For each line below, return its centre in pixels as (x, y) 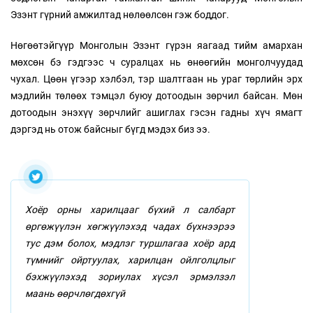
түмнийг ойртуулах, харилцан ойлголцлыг (130, 260)
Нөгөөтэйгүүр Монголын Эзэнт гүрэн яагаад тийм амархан (156, 45)
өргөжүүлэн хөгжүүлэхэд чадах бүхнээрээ (130, 226)
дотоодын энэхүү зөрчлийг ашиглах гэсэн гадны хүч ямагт (156, 112)
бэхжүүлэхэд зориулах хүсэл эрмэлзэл (130, 276)
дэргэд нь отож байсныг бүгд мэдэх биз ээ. (110, 129)
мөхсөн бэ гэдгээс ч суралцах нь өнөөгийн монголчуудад (156, 62)
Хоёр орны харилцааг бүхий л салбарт (130, 209)
